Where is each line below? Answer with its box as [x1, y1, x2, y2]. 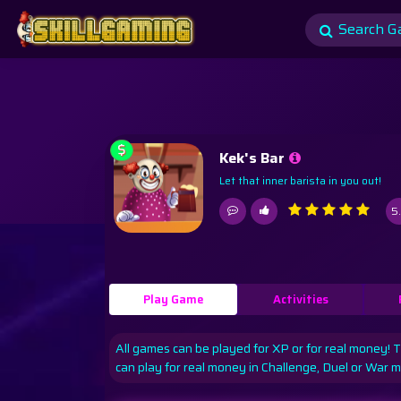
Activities [273, 290, 329, 310]
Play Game [143, 290, 204, 310]
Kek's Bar [219, 147, 286, 169]
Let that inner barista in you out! [219, 172, 382, 189]
